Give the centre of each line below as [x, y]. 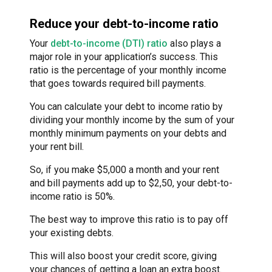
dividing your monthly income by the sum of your [132, 120]
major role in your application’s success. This [124, 56]
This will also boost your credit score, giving [123, 256]
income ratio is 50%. [72, 196]
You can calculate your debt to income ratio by [126, 106]
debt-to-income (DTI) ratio [109, 43]
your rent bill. [57, 146]
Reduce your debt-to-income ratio [124, 23]
